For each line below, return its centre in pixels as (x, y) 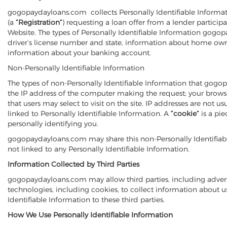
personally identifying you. (53, 124)
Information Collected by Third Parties (73, 164)
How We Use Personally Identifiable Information (90, 215)
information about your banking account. (79, 53)
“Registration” (39, 22)
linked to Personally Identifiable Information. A (89, 113)
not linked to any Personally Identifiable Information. (99, 149)
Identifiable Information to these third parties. (86, 200)
